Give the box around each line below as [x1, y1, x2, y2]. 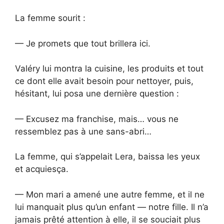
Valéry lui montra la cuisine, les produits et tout [15, 63, 203, 74]
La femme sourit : [15, 13, 85, 23]
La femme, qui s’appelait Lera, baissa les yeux [15, 151, 200, 162]
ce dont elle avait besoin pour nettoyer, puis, [15, 76, 193, 86]
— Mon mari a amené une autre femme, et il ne [15, 189, 204, 199]
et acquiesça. [15, 164, 68, 174]
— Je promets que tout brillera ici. [15, 38, 150, 48]
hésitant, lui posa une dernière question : [15, 88, 179, 99]
